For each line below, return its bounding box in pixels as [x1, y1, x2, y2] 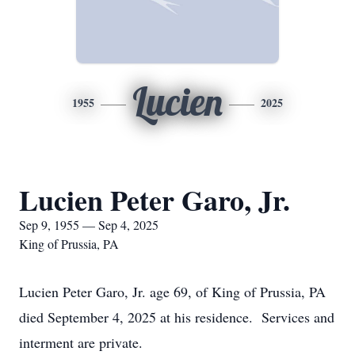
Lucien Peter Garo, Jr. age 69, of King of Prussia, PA [19, 282, 326, 301]
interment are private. [19, 333, 143, 352]
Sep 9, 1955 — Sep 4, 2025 [19, 216, 158, 233]
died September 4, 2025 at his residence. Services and [19, 307, 334, 326]
